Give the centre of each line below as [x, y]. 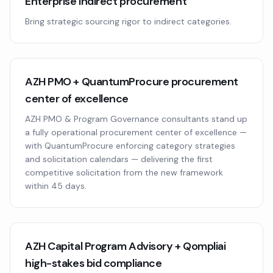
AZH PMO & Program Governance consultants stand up [136, 119]
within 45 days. [56, 186]
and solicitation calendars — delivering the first [119, 159]
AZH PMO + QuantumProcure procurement [132, 82]
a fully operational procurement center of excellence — [136, 132]
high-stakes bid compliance [94, 263]
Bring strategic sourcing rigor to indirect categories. [128, 21]
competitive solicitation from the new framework [124, 172]
